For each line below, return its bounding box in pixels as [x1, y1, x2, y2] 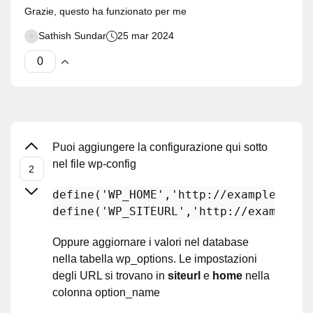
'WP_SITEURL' [101, 205, 185, 218]
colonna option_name [52, 286, 160, 298]
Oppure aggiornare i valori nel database [52, 236, 249, 248]
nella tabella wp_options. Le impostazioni [52, 253, 257, 265]
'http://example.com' [171, 188, 311, 201]
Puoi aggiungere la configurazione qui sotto [52, 141, 268, 153]
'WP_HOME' [101, 188, 164, 201]
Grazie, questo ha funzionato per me [24, 6, 187, 17]
